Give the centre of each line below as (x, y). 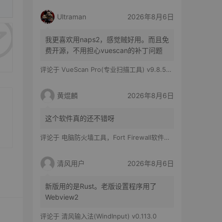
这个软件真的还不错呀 (80, 118)
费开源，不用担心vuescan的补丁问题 (104, 51)
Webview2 (62, 197)
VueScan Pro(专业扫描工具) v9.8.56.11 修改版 (114, 70)
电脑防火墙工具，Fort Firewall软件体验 (113, 138)
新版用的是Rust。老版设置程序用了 (101, 186)
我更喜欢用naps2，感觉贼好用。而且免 (107, 40)
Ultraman (72, 17)
